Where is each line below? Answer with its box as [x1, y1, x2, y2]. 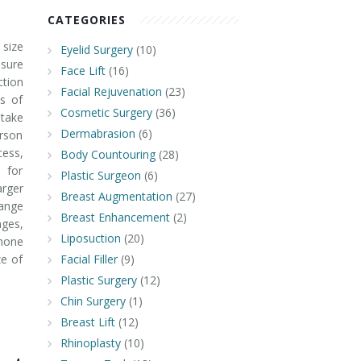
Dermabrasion [60, 126, 135, 141]
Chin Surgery [60, 293, 126, 309]
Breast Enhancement [60, 210, 170, 225]
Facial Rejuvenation [60, 84, 162, 99]
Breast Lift [60, 314, 115, 330]
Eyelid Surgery [60, 42, 133, 57]
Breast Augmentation [60, 189, 172, 204]
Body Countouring [60, 147, 156, 162]
